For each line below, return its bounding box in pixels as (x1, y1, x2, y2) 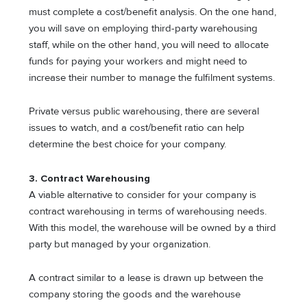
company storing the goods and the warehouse (29, 288, 241, 301)
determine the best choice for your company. (29, 138, 227, 151)
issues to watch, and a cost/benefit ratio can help (29, 122, 245, 134)
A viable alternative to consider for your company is (29, 188, 257, 201)
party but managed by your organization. (29, 238, 211, 250)
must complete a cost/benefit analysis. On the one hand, (29, 5, 277, 18)
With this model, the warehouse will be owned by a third (29, 221, 277, 234)
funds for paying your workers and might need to (29, 55, 248, 67)
